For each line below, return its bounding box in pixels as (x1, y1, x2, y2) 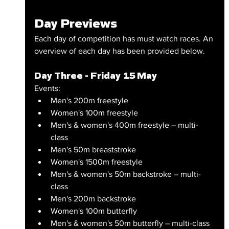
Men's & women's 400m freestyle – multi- (50, 121, 198, 130)
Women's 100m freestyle (50, 108, 138, 118)
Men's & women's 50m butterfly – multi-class (50, 219, 210, 228)
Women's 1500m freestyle (50, 157, 143, 167)
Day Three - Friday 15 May (34, 70, 157, 82)
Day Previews (34, 16, 117, 31)
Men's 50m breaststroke (50, 145, 136, 154)
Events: (34, 84, 60, 93)
